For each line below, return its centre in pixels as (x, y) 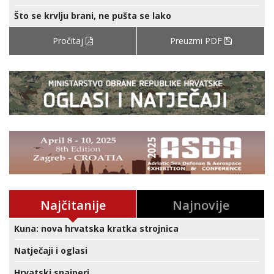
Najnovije (201, 206)
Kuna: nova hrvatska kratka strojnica (96, 229)
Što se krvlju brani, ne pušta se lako (93, 15)
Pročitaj (69, 40)
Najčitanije (73, 206)
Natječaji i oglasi (51, 251)
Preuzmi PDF (197, 40)
